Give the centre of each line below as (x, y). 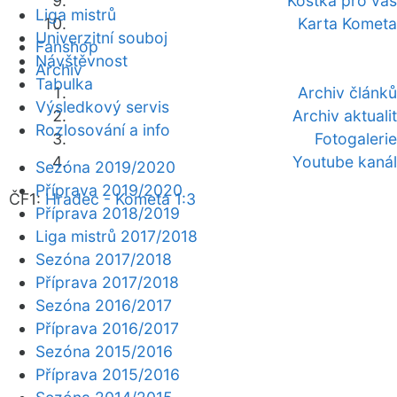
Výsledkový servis (102, 107)
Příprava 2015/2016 (108, 374)
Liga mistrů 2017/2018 (117, 236)
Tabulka (64, 84)
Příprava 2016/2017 (107, 328)
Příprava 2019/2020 (109, 190)
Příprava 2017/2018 (107, 282)
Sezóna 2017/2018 (104, 259)
